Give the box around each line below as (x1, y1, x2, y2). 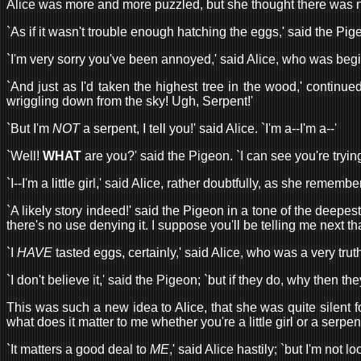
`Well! (6, 148, 43, 163)
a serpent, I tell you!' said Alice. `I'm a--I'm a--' (80, 121, 337, 135)
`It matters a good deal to (6, 342, 150, 356)
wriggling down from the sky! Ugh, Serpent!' (6, 93, 253, 108)
